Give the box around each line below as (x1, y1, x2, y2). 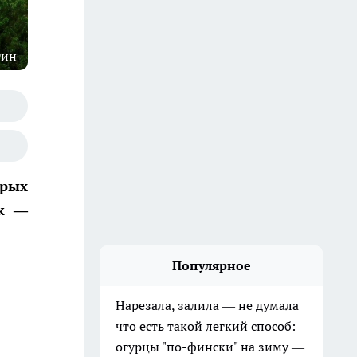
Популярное (171, 257, 251, 273)
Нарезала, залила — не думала (116, 297, 299, 313)
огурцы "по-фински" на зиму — (116, 339, 304, 355)
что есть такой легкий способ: (116, 318, 296, 334)
